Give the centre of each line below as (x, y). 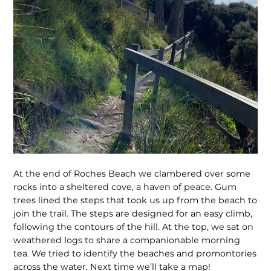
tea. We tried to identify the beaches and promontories (135, 253)
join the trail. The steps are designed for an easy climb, (133, 213)
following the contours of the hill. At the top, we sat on (134, 227)
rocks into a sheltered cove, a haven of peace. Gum (125, 187)
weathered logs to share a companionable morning (127, 240)
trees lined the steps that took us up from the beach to (135, 200)
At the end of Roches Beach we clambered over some (132, 173)
